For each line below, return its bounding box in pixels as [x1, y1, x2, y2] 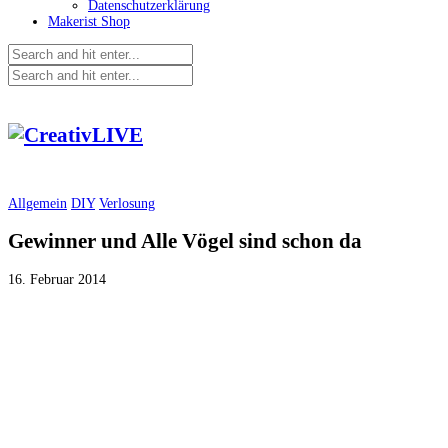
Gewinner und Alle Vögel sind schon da [8, 229, 362, 254]
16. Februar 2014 [8, 271, 106, 287]
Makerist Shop [48, 14, 130, 29]
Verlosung [99, 195, 155, 211]
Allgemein [8, 195, 67, 211]
